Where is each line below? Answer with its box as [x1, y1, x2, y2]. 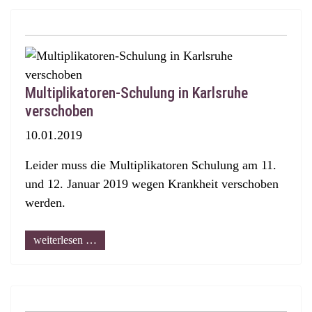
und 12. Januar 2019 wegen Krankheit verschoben [25, 177, 279, 191]
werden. [25, 196, 65, 210]
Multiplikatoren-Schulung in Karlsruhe [25, 84, 248, 102]
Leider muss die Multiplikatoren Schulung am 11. [25, 158, 276, 172]
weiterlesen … [33, 234, 97, 246]
